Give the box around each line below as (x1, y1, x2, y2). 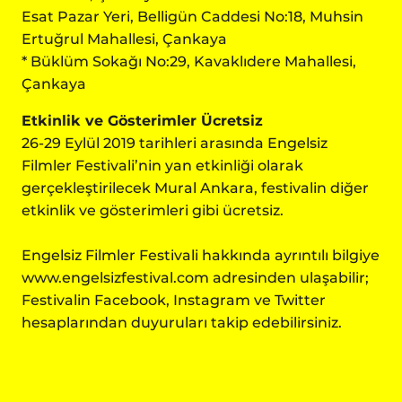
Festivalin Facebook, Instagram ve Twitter (22, 292, 326, 309)
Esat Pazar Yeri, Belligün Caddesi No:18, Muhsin (22, 8, 363, 25)
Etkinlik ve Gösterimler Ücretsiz (22, 112, 263, 129)
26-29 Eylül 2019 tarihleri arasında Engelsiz (22, 135, 328, 152)
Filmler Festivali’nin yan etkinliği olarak (22, 157, 303, 174)
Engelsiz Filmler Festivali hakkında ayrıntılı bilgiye (22, 247, 380, 264)
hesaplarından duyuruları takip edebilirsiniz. (22, 314, 342, 331)
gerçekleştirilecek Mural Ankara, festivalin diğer (22, 179, 369, 197)
